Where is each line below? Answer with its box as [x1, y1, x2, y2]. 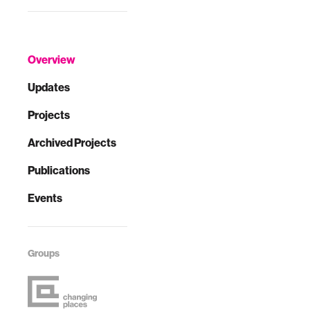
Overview [28, 53, 75, 66]
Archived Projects [28, 136, 116, 149]
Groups [28, 248, 60, 259]
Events [28, 192, 62, 205]
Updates [28, 81, 70, 94]
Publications [28, 164, 90, 177]
